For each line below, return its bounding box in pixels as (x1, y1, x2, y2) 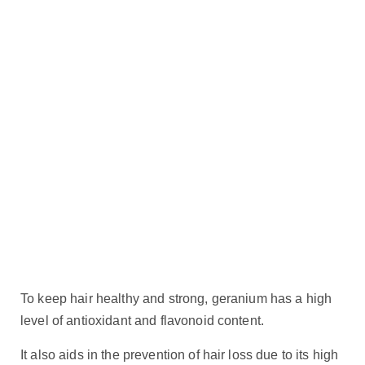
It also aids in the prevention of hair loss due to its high (20, 347, 339, 362)
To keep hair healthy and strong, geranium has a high (20, 292, 332, 306)
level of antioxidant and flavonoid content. (20, 314, 265, 328)
